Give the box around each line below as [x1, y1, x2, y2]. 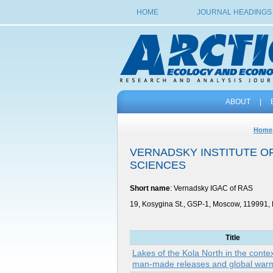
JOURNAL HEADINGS [196, 8, 272, 16]
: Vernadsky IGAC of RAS [170, 184, 253, 193]
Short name [130, 184, 170, 193]
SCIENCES [130, 159, 186, 171]
